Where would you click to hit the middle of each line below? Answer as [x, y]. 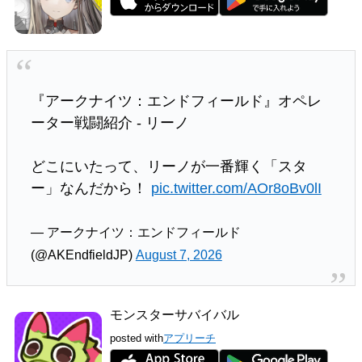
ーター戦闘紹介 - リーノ [109, 123]
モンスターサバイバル [175, 315]
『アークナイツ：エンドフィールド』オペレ [176, 101]
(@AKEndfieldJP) [83, 255]
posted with [137, 339]
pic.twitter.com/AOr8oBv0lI [236, 189]
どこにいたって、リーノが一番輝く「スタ [168, 167]
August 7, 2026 [179, 255]
